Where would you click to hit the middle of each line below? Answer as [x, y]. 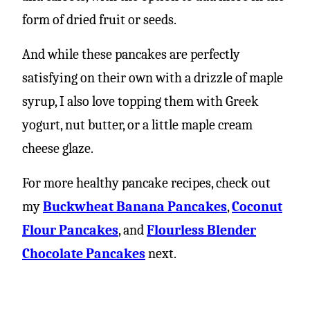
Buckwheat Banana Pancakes [135, 206]
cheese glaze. [58, 148]
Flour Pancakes [70, 230]
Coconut [257, 206]
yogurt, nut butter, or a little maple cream [137, 125]
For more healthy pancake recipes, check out [146, 183]
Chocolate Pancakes [84, 253]
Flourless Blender [201, 230]
